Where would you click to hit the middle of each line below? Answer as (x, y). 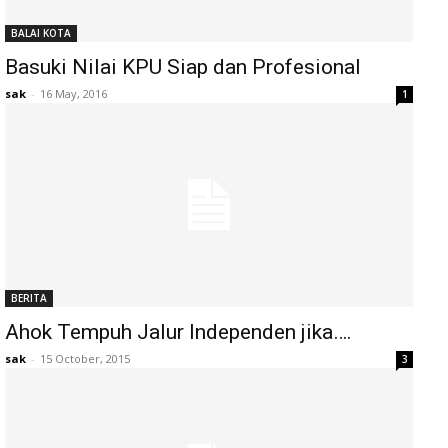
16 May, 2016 (73, 93)
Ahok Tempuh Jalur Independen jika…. (178, 332)
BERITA (29, 298)
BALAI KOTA (41, 33)
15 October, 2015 (85, 358)
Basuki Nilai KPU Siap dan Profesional (183, 67)
